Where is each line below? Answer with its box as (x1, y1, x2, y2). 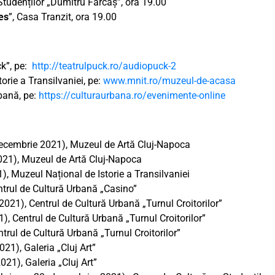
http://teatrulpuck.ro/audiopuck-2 (32, 60, 176, 72)
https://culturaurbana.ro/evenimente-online (39, 90, 225, 102)
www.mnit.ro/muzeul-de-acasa (103, 75, 236, 87)
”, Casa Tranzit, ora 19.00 (9, 11, 117, 23)
